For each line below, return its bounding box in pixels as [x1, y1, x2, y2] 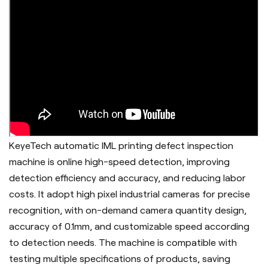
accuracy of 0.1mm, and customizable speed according [9, 221, 249, 232]
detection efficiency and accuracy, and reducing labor [9, 172, 246, 183]
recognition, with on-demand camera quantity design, [9, 205, 246, 215]
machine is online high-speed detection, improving [9, 156, 230, 167]
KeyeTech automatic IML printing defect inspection [9, 140, 233, 151]
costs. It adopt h [9, 188, 82, 199]
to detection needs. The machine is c [9, 237, 172, 248]
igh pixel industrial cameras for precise [82, 188, 250, 199]
